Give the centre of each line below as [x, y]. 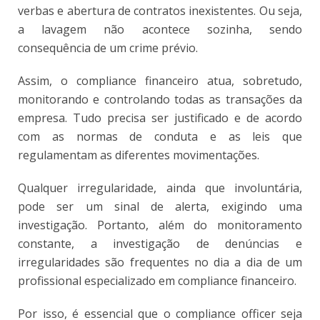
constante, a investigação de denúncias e [160, 243]
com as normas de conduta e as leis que [160, 136]
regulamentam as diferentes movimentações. [139, 155]
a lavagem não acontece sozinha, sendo [160, 29]
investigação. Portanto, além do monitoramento [160, 225]
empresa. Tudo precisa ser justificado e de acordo [160, 117]
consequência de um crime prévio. [108, 47]
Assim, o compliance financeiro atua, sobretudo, [160, 80]
